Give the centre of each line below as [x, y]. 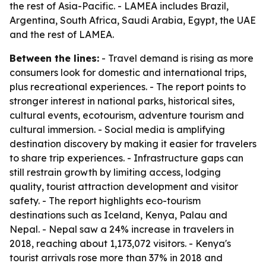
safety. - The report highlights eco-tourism [105, 201]
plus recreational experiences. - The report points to [128, 87]
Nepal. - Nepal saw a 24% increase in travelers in [122, 229]
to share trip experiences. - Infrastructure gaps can [126, 158]
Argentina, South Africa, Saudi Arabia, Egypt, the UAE [133, 20]
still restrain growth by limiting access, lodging [115, 172]
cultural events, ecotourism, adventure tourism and [127, 115]
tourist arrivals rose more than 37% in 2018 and [116, 258]
